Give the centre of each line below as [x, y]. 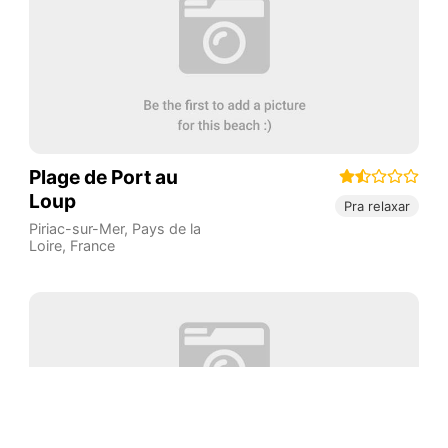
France [92, 245]
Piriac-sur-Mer [76, 228]
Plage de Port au [103, 176]
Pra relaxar [377, 206]
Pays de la [166, 228]
